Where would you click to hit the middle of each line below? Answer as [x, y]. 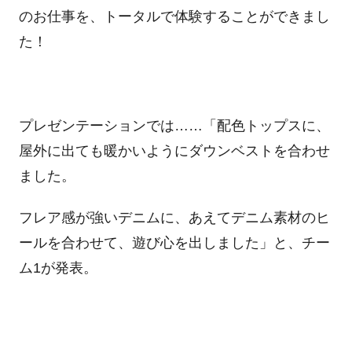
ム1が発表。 [58, 268]
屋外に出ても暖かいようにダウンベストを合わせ [174, 150]
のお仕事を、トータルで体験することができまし [174, 16]
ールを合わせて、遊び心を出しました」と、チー [174, 243]
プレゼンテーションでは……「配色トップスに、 [174, 125]
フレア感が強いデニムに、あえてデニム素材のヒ [174, 218]
